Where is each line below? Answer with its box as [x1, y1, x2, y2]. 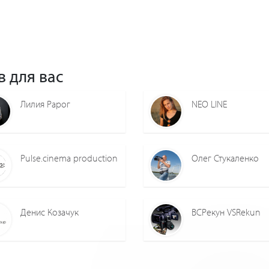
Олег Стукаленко [192, 152, 259, 165]
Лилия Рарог [20, 98, 70, 110]
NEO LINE [192, 98, 227, 110]
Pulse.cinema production [20, 152, 118, 165]
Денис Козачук [20, 206, 79, 219]
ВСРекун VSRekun [192, 206, 261, 219]
